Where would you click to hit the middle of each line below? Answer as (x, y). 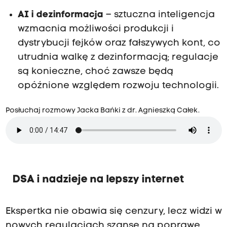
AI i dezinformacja (60, 15)
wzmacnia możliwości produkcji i (96, 29)
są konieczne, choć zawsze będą (95, 71)
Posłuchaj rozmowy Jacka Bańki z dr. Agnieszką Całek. (102, 110)
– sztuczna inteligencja (159, 15)
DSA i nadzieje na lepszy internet (98, 180)
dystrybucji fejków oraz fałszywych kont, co (119, 43)
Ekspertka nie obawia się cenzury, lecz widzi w (113, 211)
